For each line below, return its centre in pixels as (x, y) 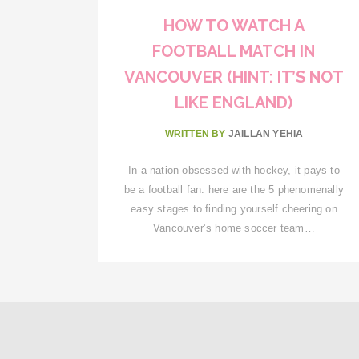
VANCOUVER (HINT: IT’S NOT (234, 77)
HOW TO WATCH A (234, 25)
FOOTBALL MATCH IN (234, 51)
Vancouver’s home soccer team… (234, 228)
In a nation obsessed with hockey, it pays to (234, 170)
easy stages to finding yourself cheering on (234, 208)
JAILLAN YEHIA (266, 133)
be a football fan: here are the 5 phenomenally (234, 189)
